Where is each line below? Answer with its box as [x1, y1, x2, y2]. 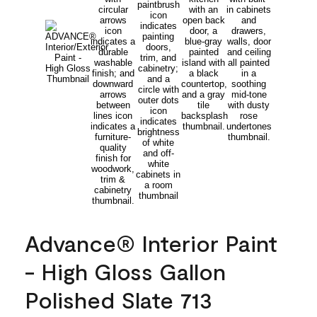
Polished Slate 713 [25, 285, 212, 313]
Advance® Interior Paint [25, 229, 277, 256]
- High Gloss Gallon [25, 257, 226, 284]
